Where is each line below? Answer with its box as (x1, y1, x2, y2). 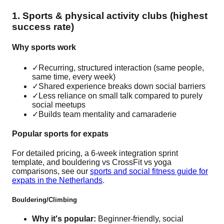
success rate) (12, 21, 74, 32)
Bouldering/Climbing (12, 196, 77, 204)
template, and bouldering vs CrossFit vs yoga (12, 158, 171, 167)
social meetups (32, 100, 85, 109)
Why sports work (12, 43, 76, 52)
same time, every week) (32, 72, 115, 81)
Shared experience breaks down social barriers (38, 81, 205, 90)
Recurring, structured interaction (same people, (38, 63, 204, 72)
